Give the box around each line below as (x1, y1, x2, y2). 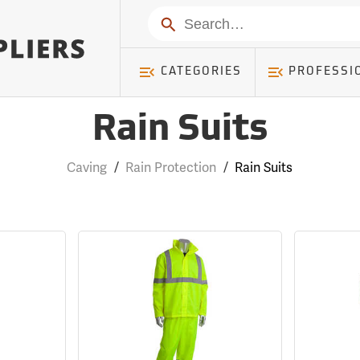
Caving (67, 159, 108, 176)
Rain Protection (125, 159, 217, 176)
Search (154, 13, 202, 32)
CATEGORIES (160, 66, 242, 78)
